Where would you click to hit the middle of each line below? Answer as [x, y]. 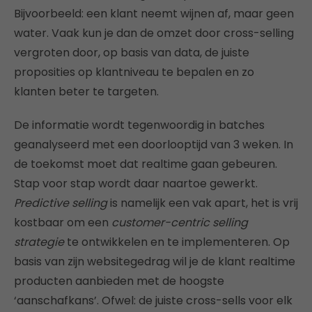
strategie [39, 242]
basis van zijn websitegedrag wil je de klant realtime [155, 262]
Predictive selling [61, 203]
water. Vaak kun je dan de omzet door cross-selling [154, 33]
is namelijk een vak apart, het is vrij [203, 203]
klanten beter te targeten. [86, 92]
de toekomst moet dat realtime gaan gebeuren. [146, 164]
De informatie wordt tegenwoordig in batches [139, 125]
